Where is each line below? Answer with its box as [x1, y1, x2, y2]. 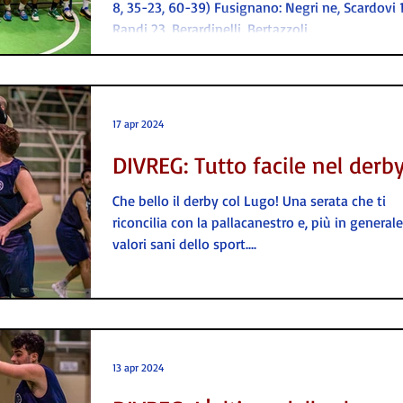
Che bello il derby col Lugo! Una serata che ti [112, 192, 386, 210]
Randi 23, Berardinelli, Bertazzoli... [112, 19, 316, 38]
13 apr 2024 [112, 360, 164, 374]
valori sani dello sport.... [112, 235, 256, 253]
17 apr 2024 [112, 116, 164, 130]
